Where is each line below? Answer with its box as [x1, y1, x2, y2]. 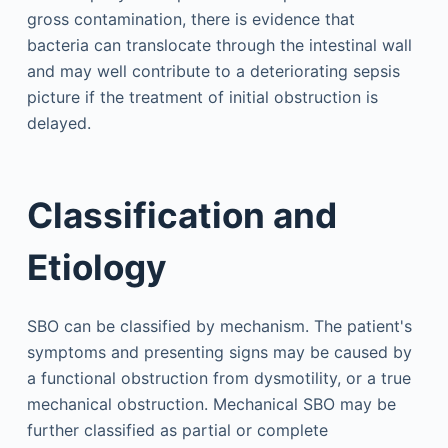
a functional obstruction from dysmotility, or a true [26, 368, 411, 388]
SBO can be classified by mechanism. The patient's [26, 316, 412, 336]
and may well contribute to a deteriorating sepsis [26, 61, 400, 81]
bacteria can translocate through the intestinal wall [26, 35, 412, 55]
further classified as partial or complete [26, 420, 328, 440]
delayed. [26, 113, 91, 133]
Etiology [26, 245, 167, 288]
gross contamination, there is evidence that [26, 9, 355, 29]
